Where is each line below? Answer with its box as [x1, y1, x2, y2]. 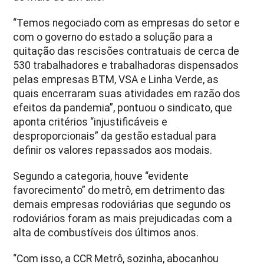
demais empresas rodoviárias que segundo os [13, 198, 232, 210]
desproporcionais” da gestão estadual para [13, 130, 217, 142]
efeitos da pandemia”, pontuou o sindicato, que [13, 101, 233, 114]
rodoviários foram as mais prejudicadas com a [13, 212, 233, 225]
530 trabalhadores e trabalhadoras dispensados [13, 59, 239, 71]
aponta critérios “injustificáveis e [13, 115, 168, 128]
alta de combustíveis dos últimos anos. [13, 226, 199, 239]
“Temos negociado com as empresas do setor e [13, 16, 240, 29]
